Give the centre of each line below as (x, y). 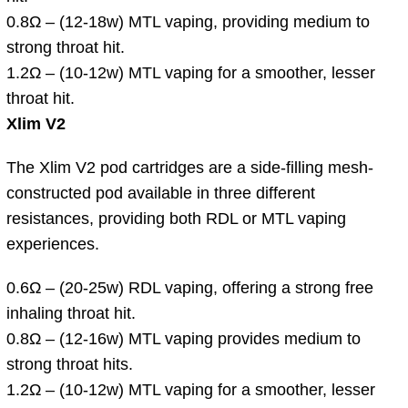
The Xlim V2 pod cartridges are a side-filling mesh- (190, 167)
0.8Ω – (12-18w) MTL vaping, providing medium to (188, 21)
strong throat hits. (70, 364)
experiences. (53, 244)
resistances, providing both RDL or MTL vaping (176, 218)
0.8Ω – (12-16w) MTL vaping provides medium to (184, 338)
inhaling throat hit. (71, 313)
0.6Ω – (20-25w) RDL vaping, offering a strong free (190, 287)
